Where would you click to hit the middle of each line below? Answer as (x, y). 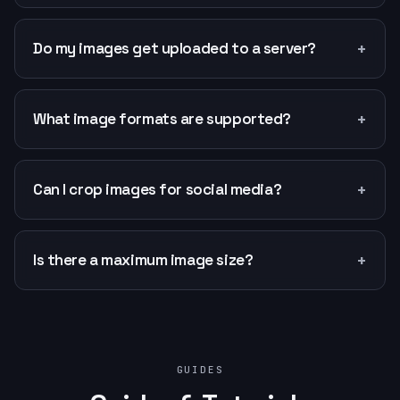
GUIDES (200, 370)
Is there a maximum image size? (143, 260)
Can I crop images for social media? (158, 189)
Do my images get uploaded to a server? (175, 48)
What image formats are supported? (162, 119)
